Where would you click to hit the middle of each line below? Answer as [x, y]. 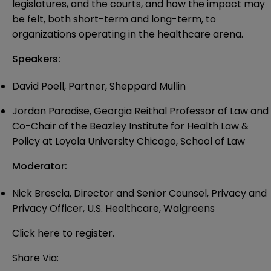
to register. [88, 233]
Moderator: [40, 166]
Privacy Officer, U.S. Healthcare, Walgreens [113, 209]
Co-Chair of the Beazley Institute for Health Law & [130, 126]
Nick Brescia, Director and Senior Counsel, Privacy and [139, 194]
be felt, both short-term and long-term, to [114, 19]
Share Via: [35, 258]
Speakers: [36, 59]
